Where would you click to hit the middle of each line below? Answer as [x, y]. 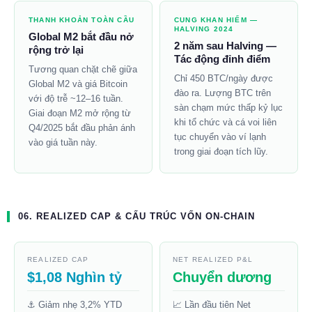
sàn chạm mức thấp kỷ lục [228, 108]
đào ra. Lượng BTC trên [223, 93]
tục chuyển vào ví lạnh [220, 137]
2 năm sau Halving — [225, 46]
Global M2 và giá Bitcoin [78, 84]
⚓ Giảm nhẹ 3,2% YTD [75, 305]
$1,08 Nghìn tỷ [75, 278]
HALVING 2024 [204, 29]
